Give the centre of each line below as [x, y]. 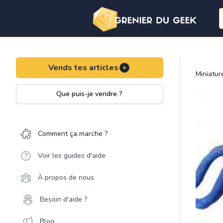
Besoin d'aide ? [63, 199]
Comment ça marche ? [73, 134]
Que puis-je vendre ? [90, 94]
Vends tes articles [84, 68]
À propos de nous [66, 177]
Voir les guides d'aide [72, 156]
